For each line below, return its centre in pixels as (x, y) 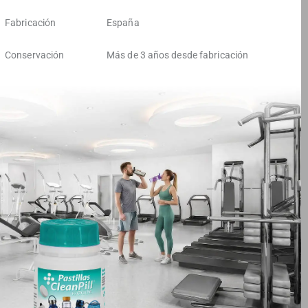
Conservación (35, 55)
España (123, 22)
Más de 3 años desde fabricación (178, 55)
